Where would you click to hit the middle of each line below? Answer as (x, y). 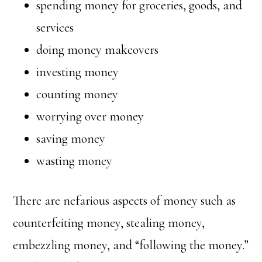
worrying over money (90, 116)
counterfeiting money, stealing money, (109, 223)
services (55, 27)
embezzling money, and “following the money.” (131, 245)
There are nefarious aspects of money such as (125, 201)
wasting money (75, 161)
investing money (78, 72)
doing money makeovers (98, 50)
